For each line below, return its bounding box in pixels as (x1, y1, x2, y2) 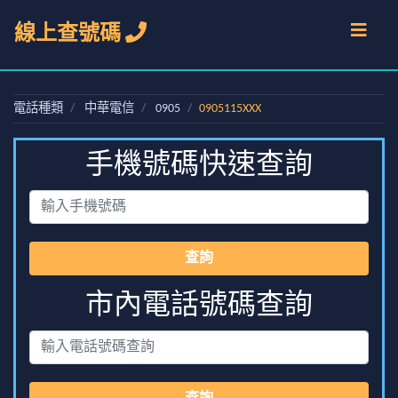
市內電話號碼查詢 (85, 292, 313, 321)
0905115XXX (199, 102, 261, 115)
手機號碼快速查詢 (85, 152, 313, 180)
